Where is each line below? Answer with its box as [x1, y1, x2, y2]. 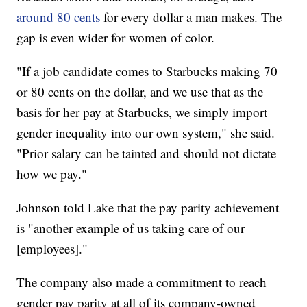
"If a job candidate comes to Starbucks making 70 [16, 62, 278, 80]
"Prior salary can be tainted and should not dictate [16, 145, 277, 162]
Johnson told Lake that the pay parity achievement [16, 199, 280, 217]
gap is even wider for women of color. [16, 29, 215, 47]
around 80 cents [16, 8, 101, 26]
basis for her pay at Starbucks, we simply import [16, 103, 268, 121]
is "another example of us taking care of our [16, 219, 245, 237]
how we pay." [16, 165, 88, 183]
